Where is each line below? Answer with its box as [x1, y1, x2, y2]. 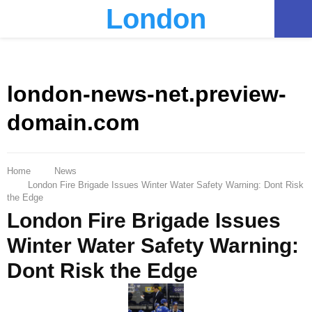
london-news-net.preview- [7, 81, 286, 107]
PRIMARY [18, 8, 94, 27]
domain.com [7, 110, 139, 136]
